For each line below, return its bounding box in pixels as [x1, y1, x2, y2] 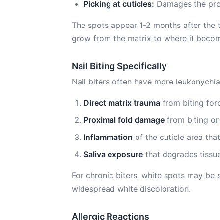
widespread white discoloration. [72, 184, 191, 193]
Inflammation [83, 132, 133, 142]
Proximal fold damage [83, 115, 165, 125]
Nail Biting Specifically [72, 61, 166, 71]
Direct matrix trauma [83, 98, 160, 108]
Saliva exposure [83, 149, 143, 159]
